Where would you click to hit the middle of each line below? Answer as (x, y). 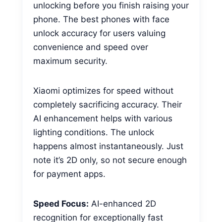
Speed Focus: (61, 203)
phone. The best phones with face (101, 19)
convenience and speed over (91, 47)
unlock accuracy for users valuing (99, 33)
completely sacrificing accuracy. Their (108, 104)
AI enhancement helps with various (103, 118)
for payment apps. (69, 174)
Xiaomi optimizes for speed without (103, 90)
